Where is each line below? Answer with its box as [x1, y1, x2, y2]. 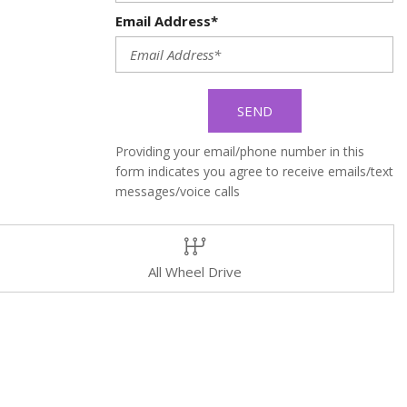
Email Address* [115, 12, 218, 30]
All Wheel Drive [148, 263, 242, 281]
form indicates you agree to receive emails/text [115, 163, 393, 180]
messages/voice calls [115, 183, 240, 200]
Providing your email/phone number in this [115, 143, 364, 160]
